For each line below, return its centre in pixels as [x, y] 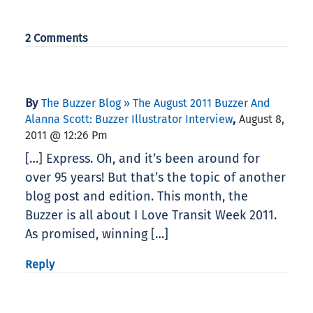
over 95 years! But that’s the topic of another [155, 178]
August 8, [262, 119]
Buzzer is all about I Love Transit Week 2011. [151, 216]
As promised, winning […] [97, 234]
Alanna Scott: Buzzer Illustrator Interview [129, 119]
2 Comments [57, 38]
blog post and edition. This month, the [137, 197]
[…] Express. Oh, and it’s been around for [143, 159]
